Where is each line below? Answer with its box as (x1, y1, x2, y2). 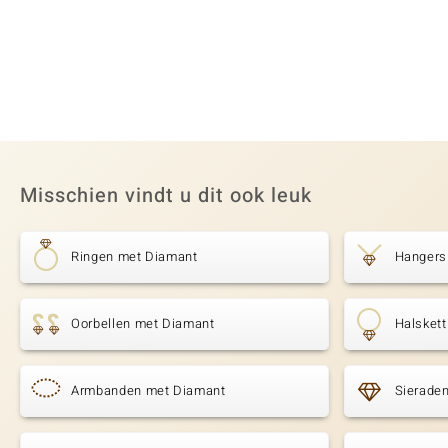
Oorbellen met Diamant (71, 314, 215, 334)
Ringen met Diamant (71, 247, 198, 267)
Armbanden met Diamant (71, 381, 226, 401)
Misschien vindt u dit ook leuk (20, 181, 312, 211)
